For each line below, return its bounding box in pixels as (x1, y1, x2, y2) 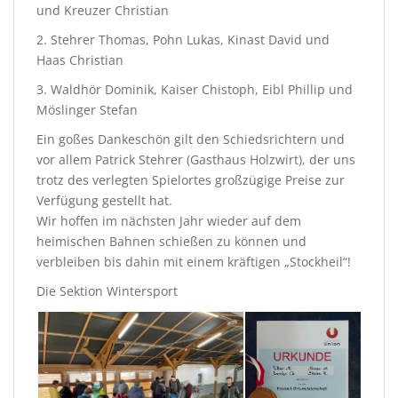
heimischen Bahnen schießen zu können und (36, 233, 306, 250)
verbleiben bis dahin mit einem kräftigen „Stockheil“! (36, 253, 351, 270)
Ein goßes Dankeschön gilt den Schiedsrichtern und (36, 131, 345, 147)
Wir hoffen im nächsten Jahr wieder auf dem (36, 212, 301, 229)
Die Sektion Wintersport (36, 283, 178, 299)
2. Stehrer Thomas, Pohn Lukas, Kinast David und (36, 31, 330, 48)
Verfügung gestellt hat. (36, 192, 172, 209)
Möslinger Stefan (36, 101, 138, 118)
